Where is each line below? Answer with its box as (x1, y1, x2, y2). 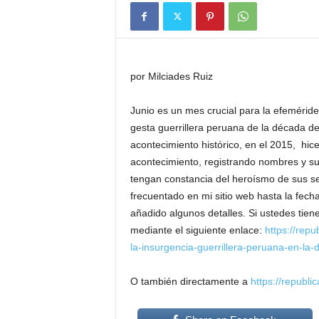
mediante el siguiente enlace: (130, 224, 265, 236)
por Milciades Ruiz (130, 70, 213, 82)
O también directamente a (130, 276, 251, 287)
